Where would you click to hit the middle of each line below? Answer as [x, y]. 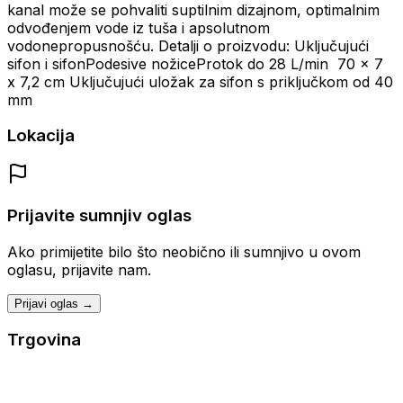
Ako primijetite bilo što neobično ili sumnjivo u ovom [184, 251]
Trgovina [44, 340]
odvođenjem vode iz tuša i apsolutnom [139, 27]
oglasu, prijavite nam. [79, 269]
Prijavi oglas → [54, 303]
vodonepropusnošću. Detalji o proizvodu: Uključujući [188, 45]
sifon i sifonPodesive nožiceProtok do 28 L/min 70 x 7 [195, 63]
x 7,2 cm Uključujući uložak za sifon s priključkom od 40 [200, 81]
